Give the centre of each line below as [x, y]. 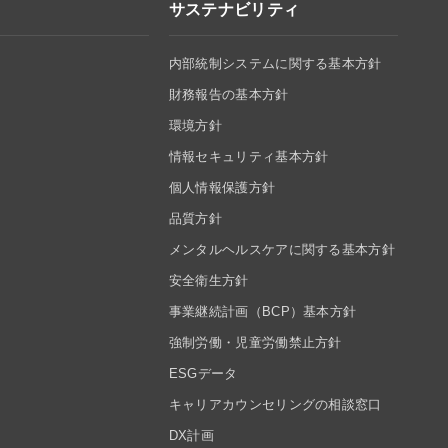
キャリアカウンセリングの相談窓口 [275, 404]
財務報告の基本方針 [228, 94]
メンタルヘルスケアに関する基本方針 [282, 249]
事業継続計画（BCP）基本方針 [262, 311]
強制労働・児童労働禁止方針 [255, 342]
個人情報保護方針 [222, 187]
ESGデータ [203, 373]
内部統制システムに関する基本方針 [275, 63]
